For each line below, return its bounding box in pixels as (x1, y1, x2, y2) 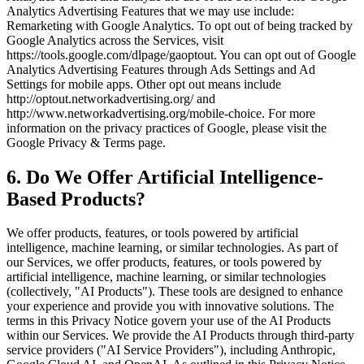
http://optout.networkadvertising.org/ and (6, 91, 215, 106)
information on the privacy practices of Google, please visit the (6, 120, 327, 135)
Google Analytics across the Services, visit (6, 32, 223, 47)
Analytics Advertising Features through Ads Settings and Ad (6, 62, 315, 76)
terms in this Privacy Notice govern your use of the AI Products (6, 314, 331, 328)
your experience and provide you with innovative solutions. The (6, 299, 334, 314)
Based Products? (6, 188, 145, 210)
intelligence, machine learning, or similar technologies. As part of (6, 240, 338, 255)
